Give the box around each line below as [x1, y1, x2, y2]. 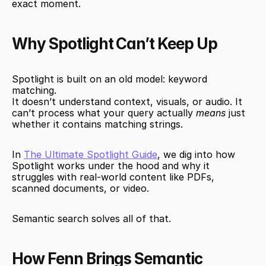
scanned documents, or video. [12, 182, 149, 194]
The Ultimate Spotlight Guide [24, 148, 157, 160]
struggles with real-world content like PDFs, [12, 171, 214, 183]
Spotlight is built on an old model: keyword [12, 73, 207, 85]
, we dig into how [157, 148, 235, 160]
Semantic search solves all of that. [12, 213, 171, 224]
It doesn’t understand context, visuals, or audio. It [12, 96, 242, 107]
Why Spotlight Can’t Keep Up [12, 34, 217, 53]
